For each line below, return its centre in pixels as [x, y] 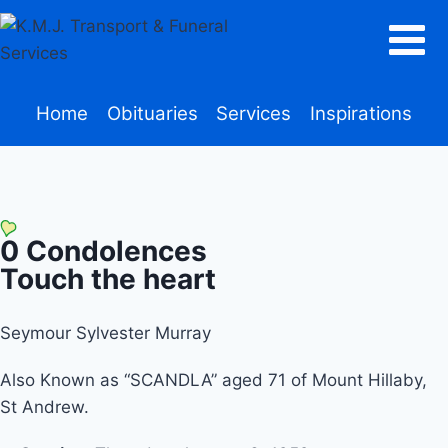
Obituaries [152, 113]
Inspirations [361, 113]
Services [254, 113]
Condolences [113, 251]
